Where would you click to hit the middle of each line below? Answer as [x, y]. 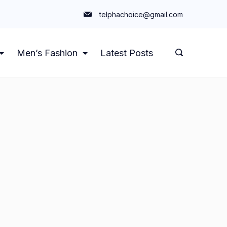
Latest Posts [127, 53]
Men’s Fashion [47, 53]
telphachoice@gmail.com [141, 14]
